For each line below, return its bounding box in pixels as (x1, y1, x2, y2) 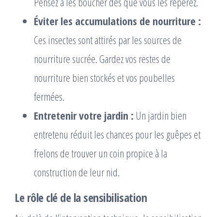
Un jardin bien (134, 108, 186, 123)
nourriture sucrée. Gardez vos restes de (34, 51, 170, 66)
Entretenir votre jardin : (34, 108, 134, 123)
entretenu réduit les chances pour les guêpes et (34, 127, 201, 141)
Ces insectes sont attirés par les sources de (34, 32, 182, 47)
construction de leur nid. (34, 165, 120, 179)
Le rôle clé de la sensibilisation (15, 189, 147, 205)
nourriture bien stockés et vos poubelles (34, 70, 175, 85)
